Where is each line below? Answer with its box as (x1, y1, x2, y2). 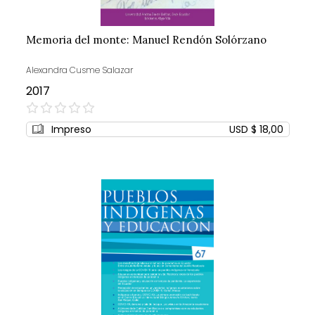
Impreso (51, 122, 91, 137)
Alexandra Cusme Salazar (25, 64, 133, 77)
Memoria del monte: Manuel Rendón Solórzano (25, 33, 266, 47)
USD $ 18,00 (229, 122, 283, 137)
